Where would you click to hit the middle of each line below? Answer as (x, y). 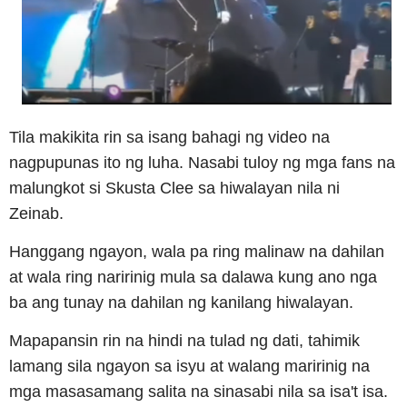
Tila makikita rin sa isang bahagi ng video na (169, 138)
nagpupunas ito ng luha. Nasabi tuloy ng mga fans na (202, 163)
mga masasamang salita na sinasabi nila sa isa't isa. (199, 392)
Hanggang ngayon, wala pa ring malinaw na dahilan (197, 252)
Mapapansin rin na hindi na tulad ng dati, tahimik (184, 341)
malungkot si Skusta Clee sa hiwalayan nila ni (174, 189)
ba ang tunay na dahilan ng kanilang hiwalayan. (184, 303)
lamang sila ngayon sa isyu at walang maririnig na (189, 367)
